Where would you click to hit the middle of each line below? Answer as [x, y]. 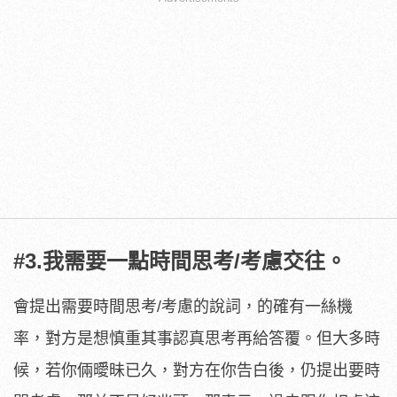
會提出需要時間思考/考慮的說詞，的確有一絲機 [183, 306]
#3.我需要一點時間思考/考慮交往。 [180, 261]
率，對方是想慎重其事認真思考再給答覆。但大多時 [197, 338]
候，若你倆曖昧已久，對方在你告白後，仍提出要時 [197, 370]
